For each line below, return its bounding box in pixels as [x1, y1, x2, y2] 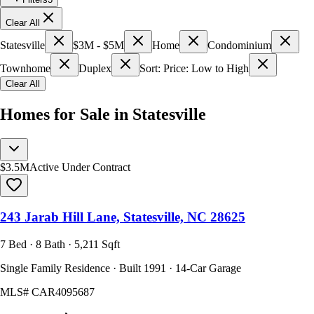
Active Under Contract [29, 161, 130, 173]
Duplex [78, 62, 111, 74]
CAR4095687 [32, 286, 95, 299]
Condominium [207, 39, 271, 51]
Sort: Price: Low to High [139, 62, 249, 74]
